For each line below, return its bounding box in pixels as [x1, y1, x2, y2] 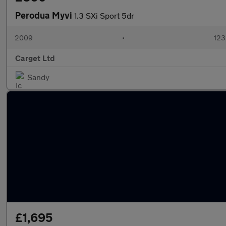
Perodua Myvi [15, 10, 74, 21]
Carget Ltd [15, 53, 55, 63]
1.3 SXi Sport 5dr [74, 11, 134, 20]
